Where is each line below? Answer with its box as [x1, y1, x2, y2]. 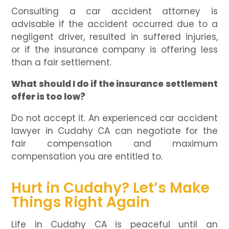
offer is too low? [11, 90, 86, 103]
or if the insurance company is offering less [11, 43, 218, 56]
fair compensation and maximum [11, 138, 218, 150]
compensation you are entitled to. [11, 150, 163, 163]
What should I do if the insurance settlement [11, 78, 218, 90]
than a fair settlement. [11, 56, 112, 69]
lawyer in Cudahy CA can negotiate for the [11, 125, 218, 138]
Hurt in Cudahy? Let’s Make [11, 178, 210, 198]
